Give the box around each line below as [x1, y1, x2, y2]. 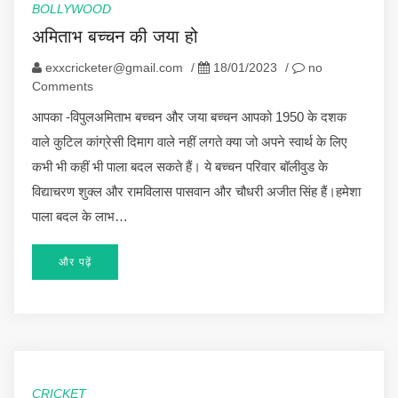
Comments [32, 78, 93, 93]
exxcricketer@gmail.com [45, 60, 183, 75]
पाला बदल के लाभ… [32, 208, 128, 224]
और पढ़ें [59, 255, 92, 268]
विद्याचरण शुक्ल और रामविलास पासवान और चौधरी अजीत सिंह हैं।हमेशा [32, 183, 361, 199]
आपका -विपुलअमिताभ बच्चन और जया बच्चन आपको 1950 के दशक [32, 108, 346, 124]
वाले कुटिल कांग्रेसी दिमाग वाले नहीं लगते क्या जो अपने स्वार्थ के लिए [32, 133, 347, 149]
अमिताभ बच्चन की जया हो [32, 26, 198, 46]
